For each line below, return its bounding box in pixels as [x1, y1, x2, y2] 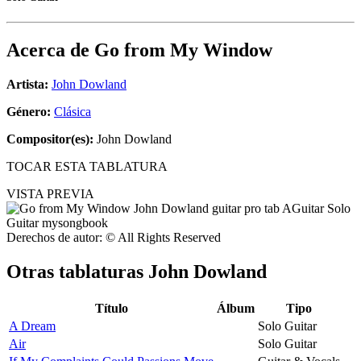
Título [94, 301, 128, 315]
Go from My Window [94, 39, 272, 61]
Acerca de [6, 39, 94, 61]
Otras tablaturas [6, 261, 148, 283]
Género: [6, 105, 54, 119]
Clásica [54, 105, 91, 119]
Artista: [6, 77, 48, 92]
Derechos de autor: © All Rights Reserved [6, 230, 221, 245]
